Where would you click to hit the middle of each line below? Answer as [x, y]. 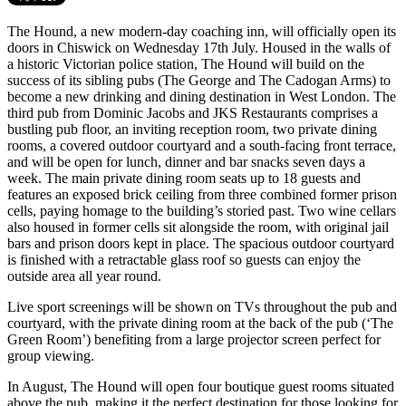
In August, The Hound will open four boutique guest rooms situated [201, 386]
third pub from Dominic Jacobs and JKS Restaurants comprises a [193, 112]
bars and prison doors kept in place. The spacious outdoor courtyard [201, 243]
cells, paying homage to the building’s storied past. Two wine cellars [202, 210]
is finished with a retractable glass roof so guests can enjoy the [184, 259]
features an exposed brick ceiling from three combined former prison [202, 194]
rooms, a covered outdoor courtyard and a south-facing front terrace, [202, 145]
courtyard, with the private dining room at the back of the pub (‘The [200, 323]
